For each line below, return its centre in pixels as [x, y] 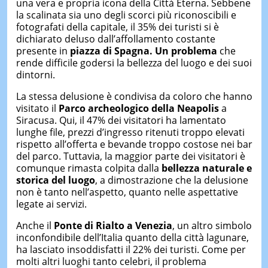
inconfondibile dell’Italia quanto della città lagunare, [132, 237]
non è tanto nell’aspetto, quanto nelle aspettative [127, 192]
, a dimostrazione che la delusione [171, 180]
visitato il [37, 108]
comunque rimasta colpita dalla [89, 168]
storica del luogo [55, 180]
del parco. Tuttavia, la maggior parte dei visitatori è [130, 156]
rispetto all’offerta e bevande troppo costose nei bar [134, 144]
